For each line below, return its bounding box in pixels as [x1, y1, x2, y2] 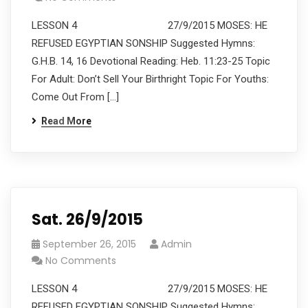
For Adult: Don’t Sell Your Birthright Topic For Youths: [32, 73, 269, 85]
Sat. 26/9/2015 [32, 209, 143, 230]
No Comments [45, 254, 116, 267]
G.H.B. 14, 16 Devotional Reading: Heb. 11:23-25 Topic [32, 55, 270, 67]
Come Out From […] [32, 91, 119, 103]
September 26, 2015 [43, 237, 136, 251]
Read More [41, 115, 91, 126]
